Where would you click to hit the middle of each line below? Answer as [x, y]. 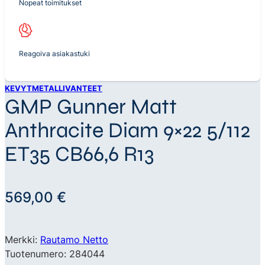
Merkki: [22, 239]
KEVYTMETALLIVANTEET [54, 88]
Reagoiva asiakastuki [55, 54]
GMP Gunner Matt [91, 106]
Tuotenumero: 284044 [55, 253]
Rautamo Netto [74, 239]
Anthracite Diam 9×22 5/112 [127, 130]
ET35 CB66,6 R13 [79, 154]
